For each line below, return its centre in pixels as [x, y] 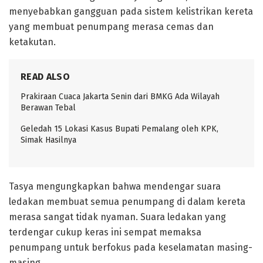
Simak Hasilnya [48, 140]
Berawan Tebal [48, 108]
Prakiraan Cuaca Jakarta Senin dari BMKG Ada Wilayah [120, 97]
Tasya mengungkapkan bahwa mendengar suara [115, 187]
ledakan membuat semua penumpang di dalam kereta [127, 202]
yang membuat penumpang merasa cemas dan [111, 27]
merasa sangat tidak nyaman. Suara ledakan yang [117, 217]
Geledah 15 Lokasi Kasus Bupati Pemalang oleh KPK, [119, 129]
